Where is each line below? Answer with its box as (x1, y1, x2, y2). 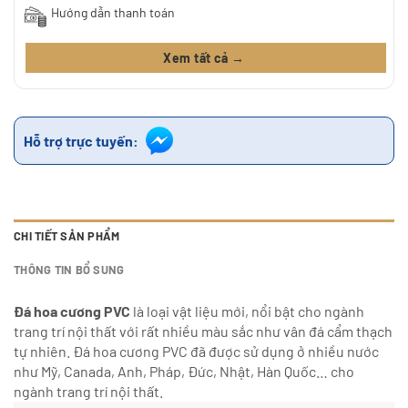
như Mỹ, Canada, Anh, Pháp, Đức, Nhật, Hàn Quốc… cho (14, 362, 354, 381)
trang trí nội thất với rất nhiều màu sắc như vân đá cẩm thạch (14, 322, 393, 341)
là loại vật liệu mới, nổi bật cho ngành (130, 302, 364, 321)
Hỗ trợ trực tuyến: (24, 131, 138, 149)
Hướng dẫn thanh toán (51, 5, 175, 20)
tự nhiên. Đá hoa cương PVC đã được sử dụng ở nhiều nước (14, 342, 379, 361)
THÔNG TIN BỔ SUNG (14, 262, 125, 278)
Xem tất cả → (163, 50, 245, 66)
